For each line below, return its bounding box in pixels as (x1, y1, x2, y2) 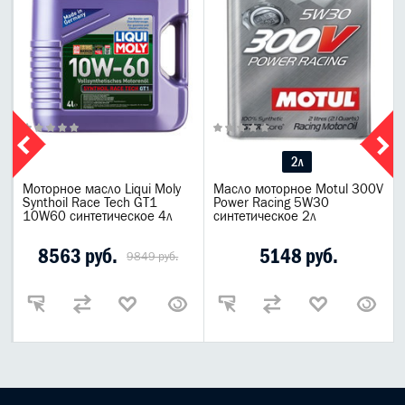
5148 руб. (259, 243, 338, 268)
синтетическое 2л (212, 207, 316, 223)
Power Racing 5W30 (212, 193, 329, 210)
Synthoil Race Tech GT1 (23, 193, 157, 210)
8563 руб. (38, 243, 118, 268)
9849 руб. (127, 249, 179, 263)
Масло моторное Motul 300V (212, 180, 383, 196)
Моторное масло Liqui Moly (23, 180, 181, 196)
